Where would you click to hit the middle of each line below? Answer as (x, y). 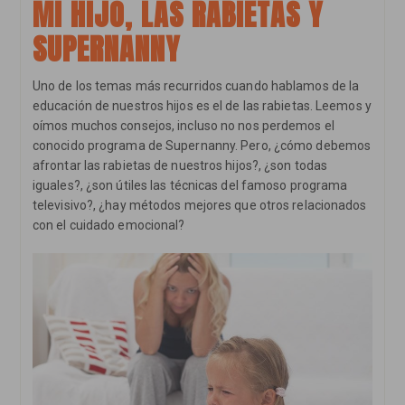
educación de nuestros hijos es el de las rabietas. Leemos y (202, 105)
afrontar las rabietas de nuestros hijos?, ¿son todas (180, 165)
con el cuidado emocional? (108, 225)
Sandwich (155, 96)
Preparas (154, 67)
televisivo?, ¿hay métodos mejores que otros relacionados (199, 205)
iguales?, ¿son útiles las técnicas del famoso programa (190, 185)
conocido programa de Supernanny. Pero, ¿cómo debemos (202, 145)
